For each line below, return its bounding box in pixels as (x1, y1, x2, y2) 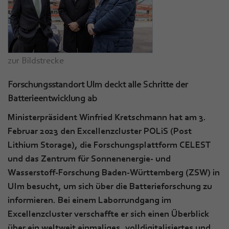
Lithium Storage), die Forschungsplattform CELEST (8, 139, 211, 150)
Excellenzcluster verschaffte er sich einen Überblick (8, 208, 209, 219)
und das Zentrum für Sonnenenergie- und (8, 153, 171, 164)
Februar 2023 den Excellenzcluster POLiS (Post (8, 125, 192, 136)
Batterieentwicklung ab (8, 93, 97, 103)
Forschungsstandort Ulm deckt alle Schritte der (8, 79, 188, 89)
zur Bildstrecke (8, 55, 64, 65)
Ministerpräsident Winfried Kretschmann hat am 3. (8, 111, 206, 122)
